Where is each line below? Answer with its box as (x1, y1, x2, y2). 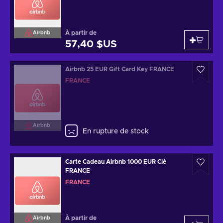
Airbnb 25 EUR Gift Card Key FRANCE (65, 66, 174, 72)
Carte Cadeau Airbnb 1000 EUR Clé (65, 159, 157, 165)
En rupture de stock (83, 128, 149, 135)
